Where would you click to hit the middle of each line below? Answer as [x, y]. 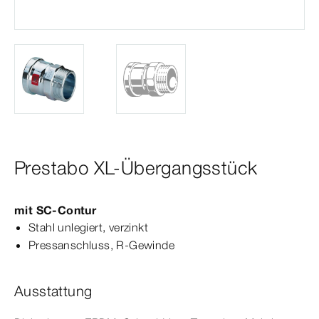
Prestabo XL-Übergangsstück [136, 168]
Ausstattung [53, 291]
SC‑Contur [66, 210]
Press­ [43, 245]
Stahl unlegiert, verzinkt [88, 228]
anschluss [84, 245]
